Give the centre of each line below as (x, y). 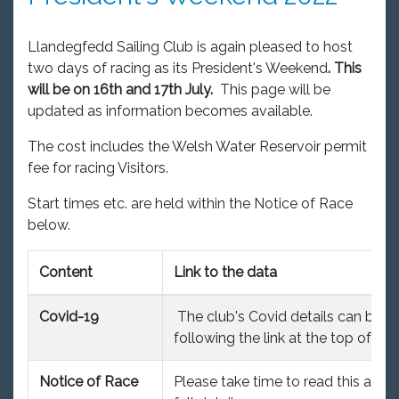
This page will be (275, 89)
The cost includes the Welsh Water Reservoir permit (197, 146)
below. (49, 224)
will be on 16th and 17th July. (124, 89)
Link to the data (225, 272)
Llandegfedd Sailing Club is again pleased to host (190, 46)
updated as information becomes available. (170, 110)
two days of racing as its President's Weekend (178, 68)
